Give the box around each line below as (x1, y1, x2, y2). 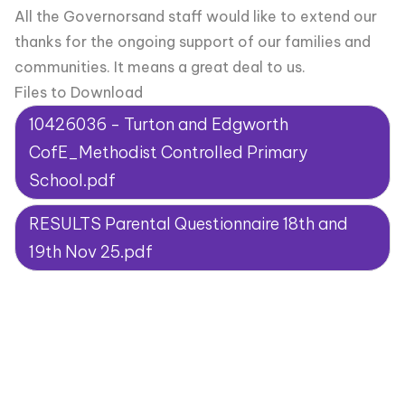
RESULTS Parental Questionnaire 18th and (29, 213, 348, 234)
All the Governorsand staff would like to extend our (14, 7, 377, 25)
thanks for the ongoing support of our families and (14, 33, 371, 51)
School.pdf (29, 170, 116, 191)
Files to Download (14, 83, 143, 101)
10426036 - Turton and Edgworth (29, 114, 288, 135)
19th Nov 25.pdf (29, 241, 153, 262)
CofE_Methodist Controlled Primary (29, 142, 307, 163)
